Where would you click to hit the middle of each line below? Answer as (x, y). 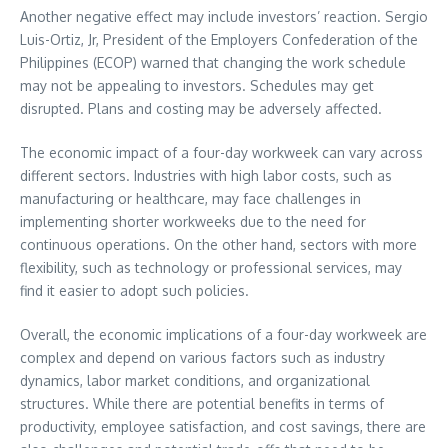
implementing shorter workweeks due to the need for (193, 221)
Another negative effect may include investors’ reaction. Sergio (224, 16)
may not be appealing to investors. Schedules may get (197, 85)
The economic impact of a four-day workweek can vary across (221, 152)
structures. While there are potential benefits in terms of (202, 403)
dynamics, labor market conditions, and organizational (195, 380)
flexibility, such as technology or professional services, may (211, 267)
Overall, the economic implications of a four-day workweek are (223, 334)
